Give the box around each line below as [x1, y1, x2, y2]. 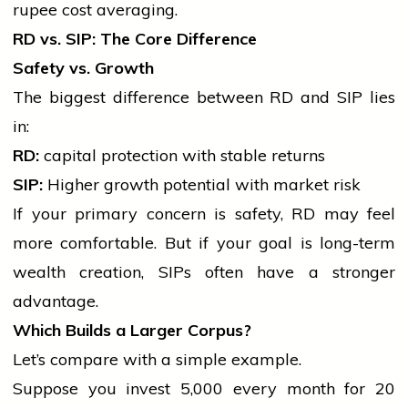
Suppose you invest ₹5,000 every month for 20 [13, 378, 395, 400]
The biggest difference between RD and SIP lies [13, 87, 395, 108]
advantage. [13, 291, 98, 312]
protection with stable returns [97, 145, 325, 167]
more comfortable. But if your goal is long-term [13, 232, 395, 254]
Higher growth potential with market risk [43, 174, 361, 196]
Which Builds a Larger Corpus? [13, 320, 251, 342]
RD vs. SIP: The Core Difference [13, 28, 257, 50]
